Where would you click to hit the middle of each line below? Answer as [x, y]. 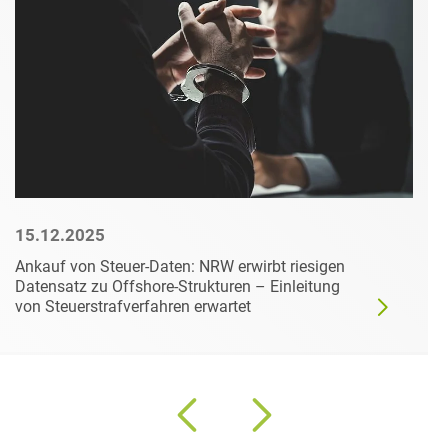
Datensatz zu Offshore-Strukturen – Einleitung [177, 286]
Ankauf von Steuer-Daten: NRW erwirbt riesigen [180, 266]
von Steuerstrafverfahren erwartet [133, 306]
